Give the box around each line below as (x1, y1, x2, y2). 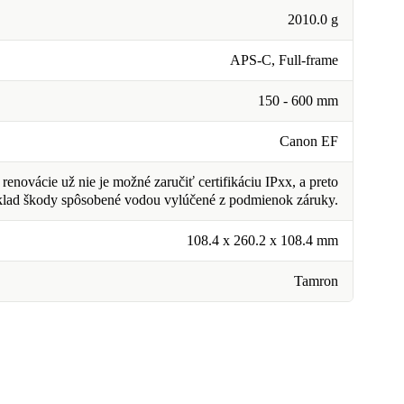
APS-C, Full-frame (230, 52, 338, 68)
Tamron (294, 273, 338, 289)
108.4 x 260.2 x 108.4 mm (187, 233, 338, 248)
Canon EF (280, 133, 338, 149)
